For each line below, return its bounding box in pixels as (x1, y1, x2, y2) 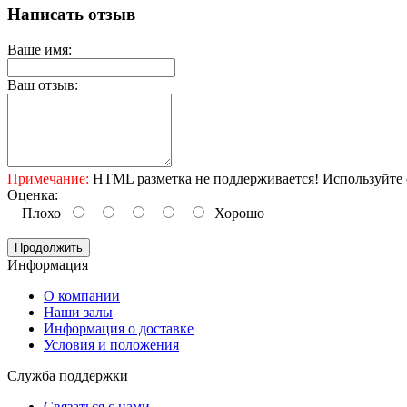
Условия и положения (44, 336, 179, 352)
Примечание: (7, 170, 89, 186)
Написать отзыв (7, 5, 135, 25)
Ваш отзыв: (7, 76, 78, 93)
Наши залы (44, 303, 113, 320)
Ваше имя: (7, 41, 72, 57)
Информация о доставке (44, 320, 194, 336)
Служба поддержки (7, 367, 128, 383)
